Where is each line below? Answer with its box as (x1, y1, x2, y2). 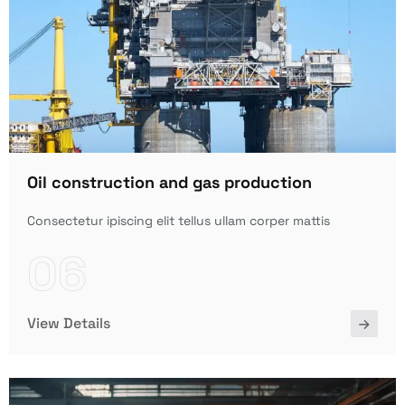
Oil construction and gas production (27, 172, 312, 193)
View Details (27, 314, 110, 334)
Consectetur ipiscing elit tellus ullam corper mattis (27, 212, 330, 230)
